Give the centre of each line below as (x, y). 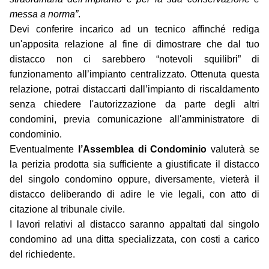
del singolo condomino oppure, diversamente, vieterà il (134, 180)
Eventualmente (44, 150)
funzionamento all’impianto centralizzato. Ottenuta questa (134, 74)
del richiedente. (42, 255)
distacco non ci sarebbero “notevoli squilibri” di (134, 59)
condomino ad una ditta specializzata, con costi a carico (134, 240)
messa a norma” (44, 14)
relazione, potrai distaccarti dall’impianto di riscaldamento (134, 89)
